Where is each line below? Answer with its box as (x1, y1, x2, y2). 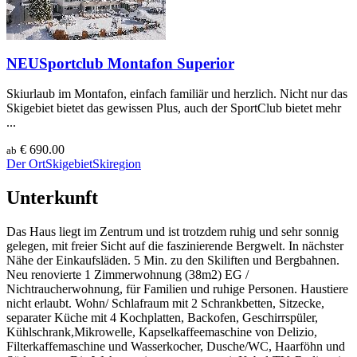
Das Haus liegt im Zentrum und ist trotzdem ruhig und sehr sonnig (6, 225, 339, 239)
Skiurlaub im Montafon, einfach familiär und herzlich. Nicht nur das (6, 87, 347, 101)
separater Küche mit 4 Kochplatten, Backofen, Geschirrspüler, (6, 311, 318, 325)
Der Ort (6, 157, 45, 171)
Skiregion (92, 157, 141, 171)
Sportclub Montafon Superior (39, 54, 234, 72)
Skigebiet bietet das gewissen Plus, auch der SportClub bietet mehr (6, 101, 341, 116)
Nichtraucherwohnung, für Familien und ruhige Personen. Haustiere (6, 282, 348, 296)
